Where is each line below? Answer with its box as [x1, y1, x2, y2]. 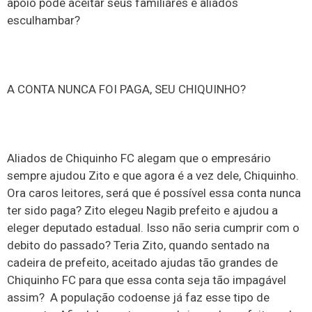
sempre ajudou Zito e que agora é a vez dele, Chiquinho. [7, 168, 299, 182]
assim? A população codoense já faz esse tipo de [7, 290, 270, 304]
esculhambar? [7, 13, 80, 27]
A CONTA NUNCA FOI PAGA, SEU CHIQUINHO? [7, 81, 246, 96]
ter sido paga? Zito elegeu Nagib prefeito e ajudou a [7, 203, 278, 217]
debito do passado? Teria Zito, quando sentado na [7, 237, 270, 252]
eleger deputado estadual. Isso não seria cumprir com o [7, 220, 299, 235]
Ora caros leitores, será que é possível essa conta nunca [7, 185, 301, 200]
